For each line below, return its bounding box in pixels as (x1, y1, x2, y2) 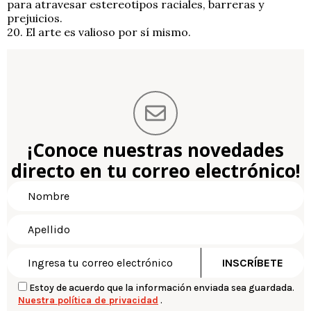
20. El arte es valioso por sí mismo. (7, 25, 191, 40)
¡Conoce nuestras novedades (27, 137, 284, 162)
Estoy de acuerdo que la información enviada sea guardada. (29, 281, 294, 294)
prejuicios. (7, 11, 62, 26)
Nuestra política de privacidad (18, 294, 158, 306)
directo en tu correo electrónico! (10, 158, 301, 183)
